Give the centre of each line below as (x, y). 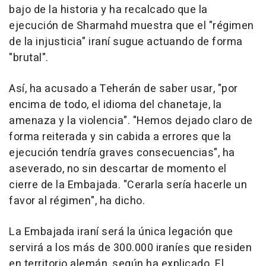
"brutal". (29, 58)
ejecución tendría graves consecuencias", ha (122, 153)
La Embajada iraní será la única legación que (121, 232)
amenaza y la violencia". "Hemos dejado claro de (131, 121)
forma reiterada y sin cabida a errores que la (120, 137)
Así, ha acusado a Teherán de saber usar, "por (123, 89)
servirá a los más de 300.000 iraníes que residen (130, 248)
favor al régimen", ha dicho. (77, 201)
